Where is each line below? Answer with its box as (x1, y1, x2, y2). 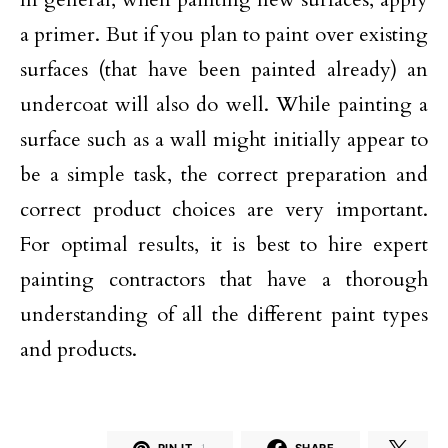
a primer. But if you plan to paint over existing (20, 20, 428, 48)
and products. (20, 335, 137, 363)
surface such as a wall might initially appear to (20, 125, 428, 153)
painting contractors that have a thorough (20, 265, 428, 293)
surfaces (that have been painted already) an (20, 55, 428, 83)
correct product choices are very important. (20, 195, 428, 223)
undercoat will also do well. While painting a (20, 90, 428, 118)
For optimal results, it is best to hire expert (20, 230, 428, 258)
